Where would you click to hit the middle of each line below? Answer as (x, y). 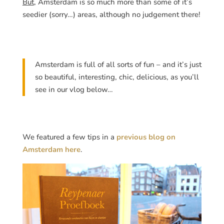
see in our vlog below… (74, 89)
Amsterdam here (51, 149)
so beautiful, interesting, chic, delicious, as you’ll (117, 77)
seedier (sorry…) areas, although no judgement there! (111, 14)
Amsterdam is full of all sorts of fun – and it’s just (118, 64)
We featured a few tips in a (69, 137)
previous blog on (146, 137)
